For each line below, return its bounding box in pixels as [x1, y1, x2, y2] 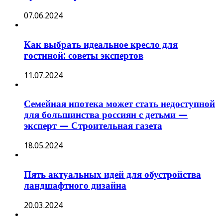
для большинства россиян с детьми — [24, 110, 188, 120]
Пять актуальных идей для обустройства [24, 169, 201, 180]
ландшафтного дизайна [24, 180, 126, 191]
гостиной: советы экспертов [24, 50, 143, 61]
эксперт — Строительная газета [24, 120, 162, 131]
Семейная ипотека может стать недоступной [24, 99, 215, 110]
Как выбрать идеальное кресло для [24, 39, 178, 50]
